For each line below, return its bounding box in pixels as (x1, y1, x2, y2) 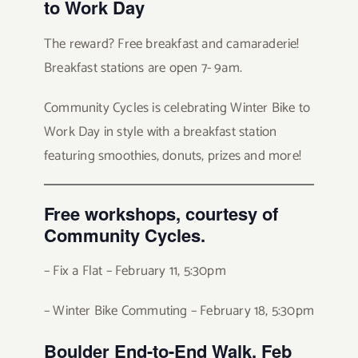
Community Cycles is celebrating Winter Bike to (43, 96, 311, 119)
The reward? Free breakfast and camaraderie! (43, 32, 300, 55)
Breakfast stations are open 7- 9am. (43, 56, 242, 79)
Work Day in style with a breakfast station (43, 120, 277, 143)
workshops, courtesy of (79, 200, 278, 226)
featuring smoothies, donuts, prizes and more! (43, 144, 301, 167)
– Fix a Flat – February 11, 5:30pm (43, 260, 226, 283)
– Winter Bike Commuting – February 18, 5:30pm (43, 300, 314, 323)
